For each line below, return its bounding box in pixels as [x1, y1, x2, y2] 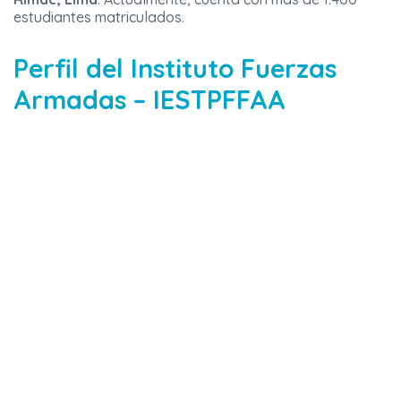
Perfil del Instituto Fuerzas [13, 52, 337, 85]
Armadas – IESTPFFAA [13, 83, 286, 116]
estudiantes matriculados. [13, 8, 184, 27]
